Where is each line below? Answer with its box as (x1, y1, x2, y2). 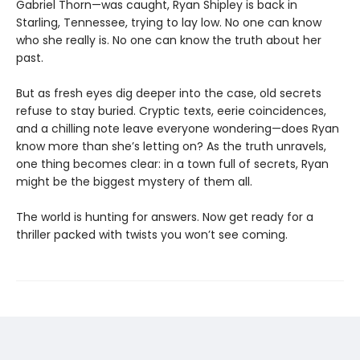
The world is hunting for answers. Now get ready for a (16, 209, 313, 226)
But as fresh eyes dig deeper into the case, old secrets (16, 85, 321, 102)
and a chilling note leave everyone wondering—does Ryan (16, 121, 339, 137)
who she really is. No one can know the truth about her (16, 32, 321, 49)
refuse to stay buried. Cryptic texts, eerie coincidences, (16, 103, 326, 120)
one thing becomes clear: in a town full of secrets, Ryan (16, 156, 329, 173)
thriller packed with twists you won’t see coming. (16, 227, 288, 243)
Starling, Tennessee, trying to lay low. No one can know (16, 14, 321, 31)
